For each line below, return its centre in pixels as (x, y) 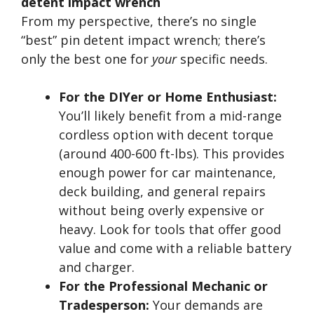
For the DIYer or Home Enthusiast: (168, 97)
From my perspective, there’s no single (139, 21)
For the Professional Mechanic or (163, 286)
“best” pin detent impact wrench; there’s (143, 40)
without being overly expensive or (162, 210)
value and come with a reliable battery (175, 248)
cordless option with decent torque (166, 135)
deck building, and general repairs (162, 191)
